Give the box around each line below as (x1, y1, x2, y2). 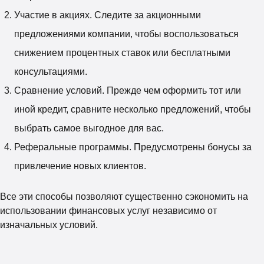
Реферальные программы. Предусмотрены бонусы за (14, 141, 252, 152)
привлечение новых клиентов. (14, 160, 146, 171)
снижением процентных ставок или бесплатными (14, 47, 230, 58)
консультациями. (14, 66, 87, 77)
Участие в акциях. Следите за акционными (14, 9, 201, 20)
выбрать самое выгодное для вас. (14, 123, 164, 133)
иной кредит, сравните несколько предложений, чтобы (14, 104, 251, 114)
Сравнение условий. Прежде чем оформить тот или (14, 85, 241, 95)
